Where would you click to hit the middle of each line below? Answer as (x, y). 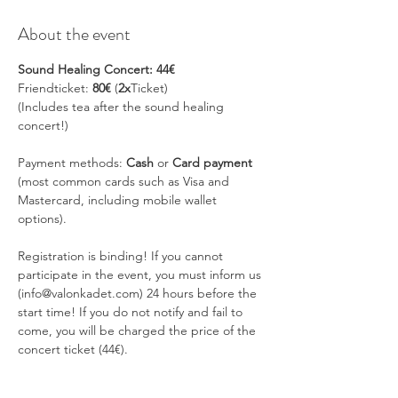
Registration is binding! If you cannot (122, 256)
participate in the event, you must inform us (141, 275)
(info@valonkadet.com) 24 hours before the (139, 293)
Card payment (214, 163)
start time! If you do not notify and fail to (132, 312)
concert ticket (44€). (73, 349)
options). (42, 219)
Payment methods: (72, 163)
